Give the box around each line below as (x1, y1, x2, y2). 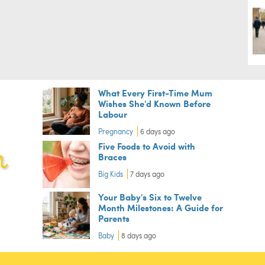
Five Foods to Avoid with (98, 140, 195, 153)
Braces (98, 150, 127, 163)
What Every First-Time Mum (98, 86, 212, 99)
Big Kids (98, 169, 123, 180)
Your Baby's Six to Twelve (98, 190, 202, 203)
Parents (98, 212, 130, 225)
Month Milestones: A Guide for (98, 201, 223, 214)
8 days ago (121, 230, 156, 241)
